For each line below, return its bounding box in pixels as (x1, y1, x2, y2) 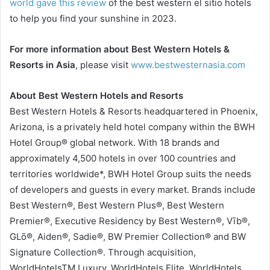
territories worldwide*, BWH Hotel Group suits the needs (10, 168, 251, 180)
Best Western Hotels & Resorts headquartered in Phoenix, (10, 105, 258, 118)
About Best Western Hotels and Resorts (10, 90, 183, 102)
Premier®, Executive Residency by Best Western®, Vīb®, (10, 215, 250, 227)
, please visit (75, 59, 131, 71)
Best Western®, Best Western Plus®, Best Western (10, 199, 224, 212)
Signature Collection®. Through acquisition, (10, 246, 196, 259)
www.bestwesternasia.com (131, 59, 245, 71)
